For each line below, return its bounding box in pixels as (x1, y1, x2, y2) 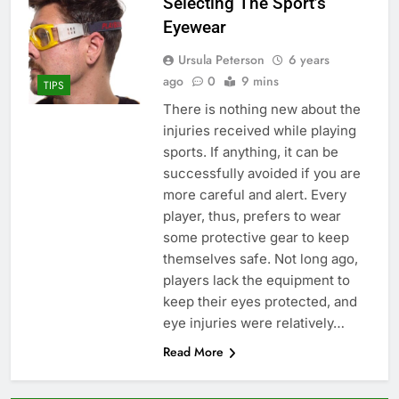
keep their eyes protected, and (162, 293, 357, 311)
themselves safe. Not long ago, (162, 250, 358, 268)
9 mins (240, 72, 279, 91)
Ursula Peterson (177, 51, 265, 69)
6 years (288, 51, 330, 69)
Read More (162, 343, 224, 362)
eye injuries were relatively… (162, 314, 345, 332)
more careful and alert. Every (162, 186, 346, 204)
